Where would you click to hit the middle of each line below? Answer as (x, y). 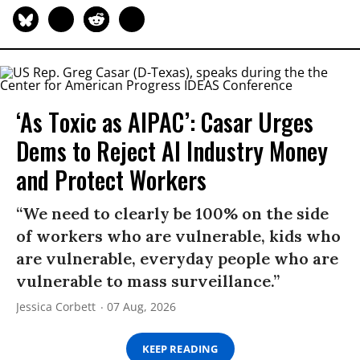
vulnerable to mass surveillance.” (148, 281)
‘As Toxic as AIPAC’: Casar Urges (165, 122)
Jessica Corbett (56, 307)
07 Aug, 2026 (141, 307)
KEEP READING (180, 348)
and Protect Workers (111, 180)
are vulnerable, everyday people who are (177, 259)
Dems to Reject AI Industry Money (172, 151)
